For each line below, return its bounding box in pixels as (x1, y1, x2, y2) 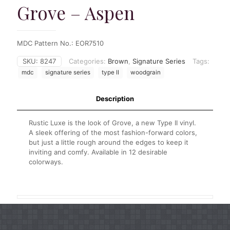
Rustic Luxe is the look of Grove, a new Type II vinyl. (29, 118, 197, 127)
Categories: (69, 56, 108, 65)
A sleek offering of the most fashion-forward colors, (29, 128, 198, 137)
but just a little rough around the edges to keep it (29, 138, 189, 146)
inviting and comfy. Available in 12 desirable (29, 147, 168, 156)
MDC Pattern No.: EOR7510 (17, 39, 104, 47)
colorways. (29, 157, 64, 166)
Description (96, 94, 134, 103)
